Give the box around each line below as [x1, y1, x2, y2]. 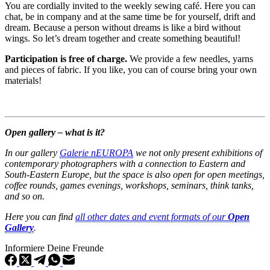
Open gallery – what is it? [5, 127, 105, 137]
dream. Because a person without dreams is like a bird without [5, 22, 240, 33]
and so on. [5, 190, 45, 201]
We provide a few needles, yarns [127, 53, 253, 64]
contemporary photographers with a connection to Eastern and [5, 158, 245, 169]
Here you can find [5, 211, 75, 222]
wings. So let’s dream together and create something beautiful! [5, 33, 240, 43]
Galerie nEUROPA [60, 147, 133, 158]
